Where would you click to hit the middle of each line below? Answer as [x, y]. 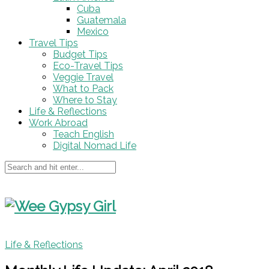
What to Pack [83, 89]
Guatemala [101, 20]
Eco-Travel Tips [88, 66]
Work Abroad [58, 123]
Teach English [83, 134]
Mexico [93, 32]
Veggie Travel [83, 77]
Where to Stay [85, 100]
